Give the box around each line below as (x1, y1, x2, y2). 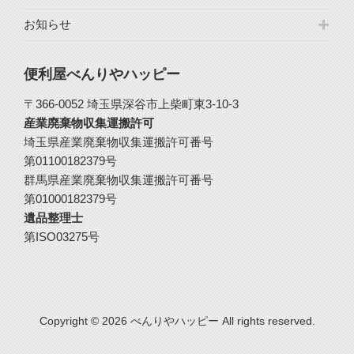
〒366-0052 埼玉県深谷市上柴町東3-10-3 (24, 97, 239, 111)
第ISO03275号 (24, 230, 100, 244)
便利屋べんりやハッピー (24, 66, 180, 82)
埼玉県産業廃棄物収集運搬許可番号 (24, 135, 213, 149)
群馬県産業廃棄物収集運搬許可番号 (24, 173, 213, 187)
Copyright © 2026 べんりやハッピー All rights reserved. (39, 314, 315, 327)
